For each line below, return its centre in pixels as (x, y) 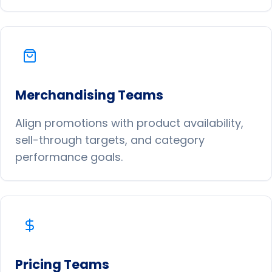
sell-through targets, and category (110, 140)
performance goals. (69, 157)
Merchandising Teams (89, 95)
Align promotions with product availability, (129, 123)
